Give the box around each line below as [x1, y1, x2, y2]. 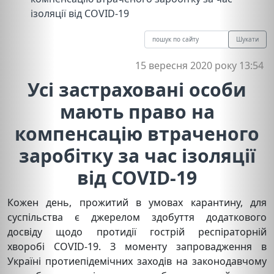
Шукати [236, 34, 259, 43]
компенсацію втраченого [15, 120, 259, 146]
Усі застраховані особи [28, 76, 246, 102]
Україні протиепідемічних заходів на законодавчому [7, 254, 267, 268]
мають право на [59, 98, 215, 124]
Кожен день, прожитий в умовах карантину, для [7, 195, 267, 209]
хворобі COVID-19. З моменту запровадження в [7, 239, 267, 253]
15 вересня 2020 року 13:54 [135, 58, 264, 72]
